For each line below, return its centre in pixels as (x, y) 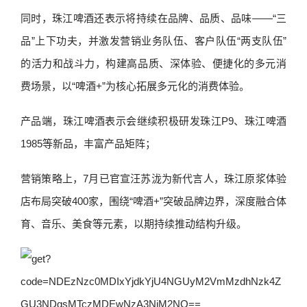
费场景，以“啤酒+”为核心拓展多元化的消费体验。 (135, 86)
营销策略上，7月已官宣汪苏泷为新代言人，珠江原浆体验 (153, 179)
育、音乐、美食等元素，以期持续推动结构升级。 (134, 224)
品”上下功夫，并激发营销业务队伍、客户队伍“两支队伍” (153, 41)
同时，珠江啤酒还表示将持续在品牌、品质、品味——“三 (153, 18)
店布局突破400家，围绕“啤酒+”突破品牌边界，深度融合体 (153, 201)
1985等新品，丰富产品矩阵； (88, 144)
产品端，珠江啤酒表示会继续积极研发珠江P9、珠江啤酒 (153, 121)
